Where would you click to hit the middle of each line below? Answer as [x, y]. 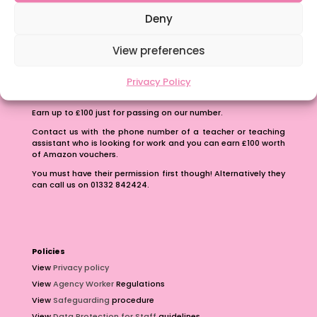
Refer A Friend [75, 93]
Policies [48, 252]
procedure [133, 300]
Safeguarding [81, 300]
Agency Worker [83, 284]
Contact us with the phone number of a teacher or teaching [158, 132]
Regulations [139, 284]
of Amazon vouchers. [75, 154]
